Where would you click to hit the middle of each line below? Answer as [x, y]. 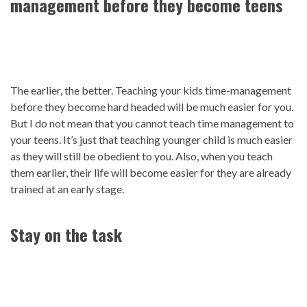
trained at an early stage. [67, 189]
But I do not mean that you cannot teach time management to [152, 123]
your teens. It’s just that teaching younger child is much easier [151, 140]
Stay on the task [66, 235]
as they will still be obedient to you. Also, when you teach [142, 156]
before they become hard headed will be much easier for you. [152, 107]
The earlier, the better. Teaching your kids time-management [151, 90]
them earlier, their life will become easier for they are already [151, 173]
